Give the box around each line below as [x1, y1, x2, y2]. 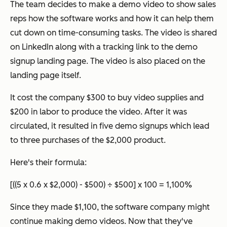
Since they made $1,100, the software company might [10, 202, 210, 212]
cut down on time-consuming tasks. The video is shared [10, 27, 217, 37]
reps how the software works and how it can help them [10, 13, 214, 23]
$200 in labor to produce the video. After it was [10, 106, 187, 117]
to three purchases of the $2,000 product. [10, 135, 166, 145]
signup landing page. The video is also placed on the [10, 56, 205, 66]
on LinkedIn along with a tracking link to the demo [10, 42, 198, 52]
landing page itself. [10, 70, 81, 80]
